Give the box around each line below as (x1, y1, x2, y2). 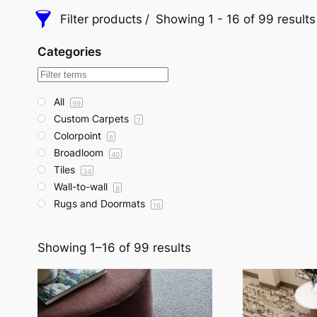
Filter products (60, 12, 142, 26)
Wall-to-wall (54, 180, 110, 192)
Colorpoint (54, 129, 104, 142)
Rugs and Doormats (54, 197, 148, 209)
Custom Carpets (54, 113, 132, 125)
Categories (38, 45, 101, 59)
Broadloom (54, 146, 106, 158)
